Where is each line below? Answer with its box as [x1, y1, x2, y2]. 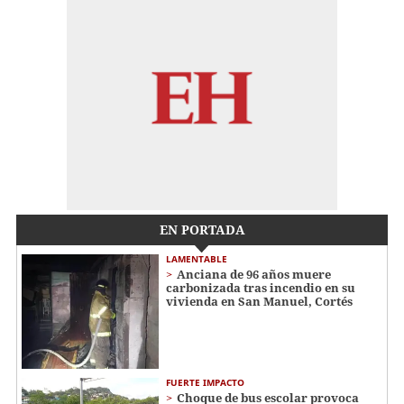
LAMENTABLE [166, 252, 227, 266]
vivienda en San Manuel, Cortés [166, 293, 353, 310]
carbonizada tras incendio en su [166, 280, 355, 297]
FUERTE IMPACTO [166, 375, 244, 389]
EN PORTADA [159, 221, 245, 239]
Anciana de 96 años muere [177, 266, 331, 283]
